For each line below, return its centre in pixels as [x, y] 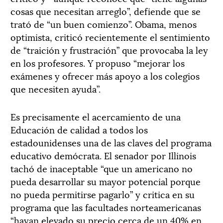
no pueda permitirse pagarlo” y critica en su [103, 194]
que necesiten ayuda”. [56, 88]
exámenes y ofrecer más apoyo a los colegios [105, 75]
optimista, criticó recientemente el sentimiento [110, 36]
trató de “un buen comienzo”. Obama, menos [104, 23]
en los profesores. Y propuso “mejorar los [98, 62]
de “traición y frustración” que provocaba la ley [109, 49]
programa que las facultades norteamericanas [106, 207]
